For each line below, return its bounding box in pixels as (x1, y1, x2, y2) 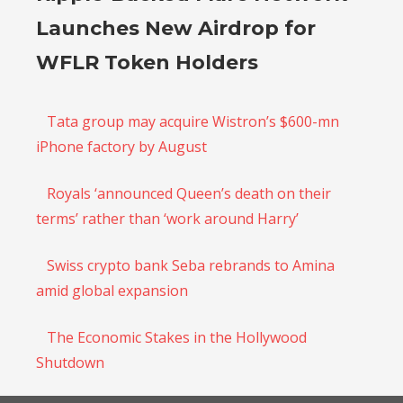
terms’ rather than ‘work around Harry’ (36, 208, 299, 228)
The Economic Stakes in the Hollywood (47, 327, 307, 347)
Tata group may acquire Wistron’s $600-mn (47, 111, 339, 131)
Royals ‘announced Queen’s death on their (47, 183, 331, 203)
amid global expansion (36, 280, 188, 300)
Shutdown (36, 352, 104, 372)
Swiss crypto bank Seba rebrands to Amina (47, 255, 335, 275)
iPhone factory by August (36, 136, 207, 157)
